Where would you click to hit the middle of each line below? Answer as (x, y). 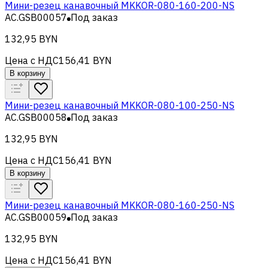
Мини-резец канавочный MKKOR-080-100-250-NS (120, 105)
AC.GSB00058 (36, 117)
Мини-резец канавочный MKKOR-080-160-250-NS (120, 205)
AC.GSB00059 (36, 217)
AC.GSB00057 (36, 17)
